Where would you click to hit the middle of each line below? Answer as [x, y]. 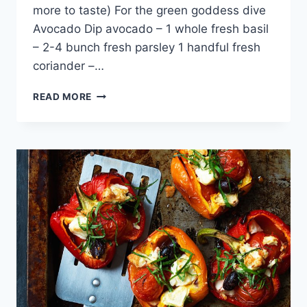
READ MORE [63, 97]
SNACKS [112, 151]
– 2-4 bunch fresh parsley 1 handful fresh [147, 48]
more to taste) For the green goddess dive [149, 11]
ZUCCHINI [116, 94]
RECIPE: [111, 122]
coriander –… [69, 66]
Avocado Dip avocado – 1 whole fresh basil [151, 29]
